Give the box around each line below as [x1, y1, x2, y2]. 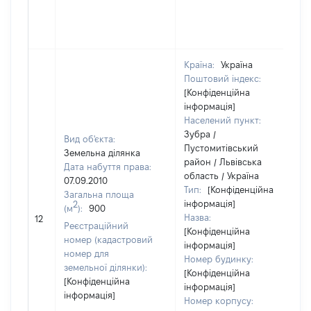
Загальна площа [64, 190, 134, 199]
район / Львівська [184, 157, 262, 167]
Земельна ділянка [64, 148, 140, 158]
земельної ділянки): [64, 262, 147, 272]
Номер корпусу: [184, 296, 253, 305]
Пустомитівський [184, 143, 258, 153]
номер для [64, 249, 109, 258]
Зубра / [184, 129, 216, 139]
